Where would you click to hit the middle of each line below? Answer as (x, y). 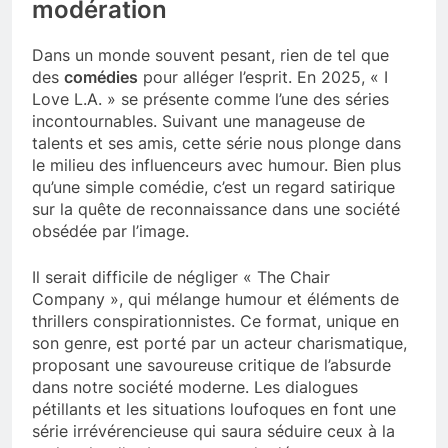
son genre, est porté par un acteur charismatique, (219, 343)
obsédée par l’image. (110, 231)
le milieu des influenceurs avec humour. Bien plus (216, 165)
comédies (101, 77)
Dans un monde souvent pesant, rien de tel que (210, 55)
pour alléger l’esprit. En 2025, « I (263, 77)
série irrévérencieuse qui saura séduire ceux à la (213, 431)
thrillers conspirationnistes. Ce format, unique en (215, 321)
